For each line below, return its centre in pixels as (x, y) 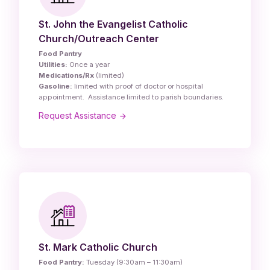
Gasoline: (55, 86)
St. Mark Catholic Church (98, 247)
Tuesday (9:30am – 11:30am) (133, 262)
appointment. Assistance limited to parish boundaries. (131, 97)
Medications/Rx (66, 76)
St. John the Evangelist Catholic (113, 24)
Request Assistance (79, 116)
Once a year (89, 65)
